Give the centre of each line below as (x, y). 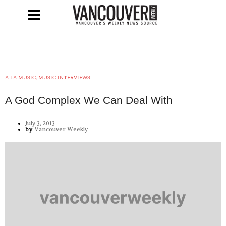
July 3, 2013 (40, 123)
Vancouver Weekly (60, 129)
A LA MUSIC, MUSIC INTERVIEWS (48, 77)
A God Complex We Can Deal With (89, 100)
